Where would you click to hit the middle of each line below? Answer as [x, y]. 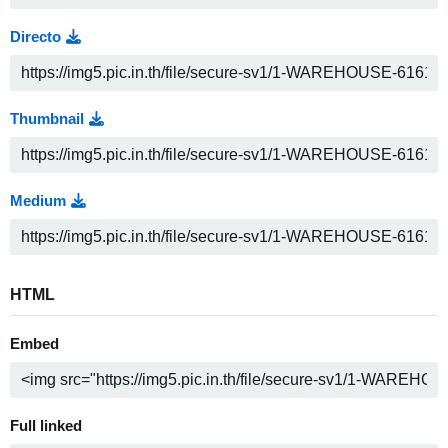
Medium [38, 201]
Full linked [46, 426]
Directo [35, 37]
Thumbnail [47, 119]
